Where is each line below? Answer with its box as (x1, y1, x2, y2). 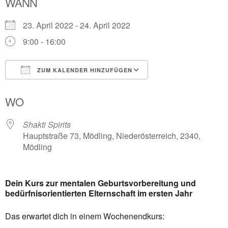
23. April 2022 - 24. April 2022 (23, 19, 138, 31)
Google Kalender (158, 82, 219, 94)
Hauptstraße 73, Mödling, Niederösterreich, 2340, (23, 130, 201, 141)
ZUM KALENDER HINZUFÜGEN (35, 66, 132, 74)
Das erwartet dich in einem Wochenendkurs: (5, 210, 164, 222)
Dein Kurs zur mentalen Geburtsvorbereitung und (5, 177, 196, 189)
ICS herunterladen (23, 82, 89, 94)
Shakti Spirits (23, 119, 71, 130)
